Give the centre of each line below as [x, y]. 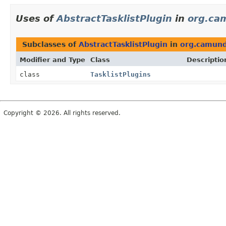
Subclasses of [50, 44]
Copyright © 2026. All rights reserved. [62, 113]
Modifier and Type [52, 60]
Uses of [36, 18]
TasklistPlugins [121, 74]
